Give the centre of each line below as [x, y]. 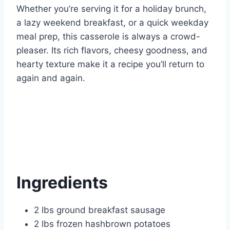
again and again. [51, 78]
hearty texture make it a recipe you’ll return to [110, 64]
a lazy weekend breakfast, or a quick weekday [112, 23]
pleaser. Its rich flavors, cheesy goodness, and [112, 51]
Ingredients [62, 183]
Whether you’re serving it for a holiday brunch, [111, 9]
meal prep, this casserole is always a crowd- [108, 37]
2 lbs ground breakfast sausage [100, 210]
